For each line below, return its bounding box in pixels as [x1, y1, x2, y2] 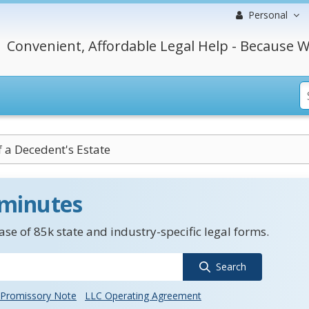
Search [215, 260, 246, 273]
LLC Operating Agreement [85, 289, 201, 302]
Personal [248, 8, 288, 21]
